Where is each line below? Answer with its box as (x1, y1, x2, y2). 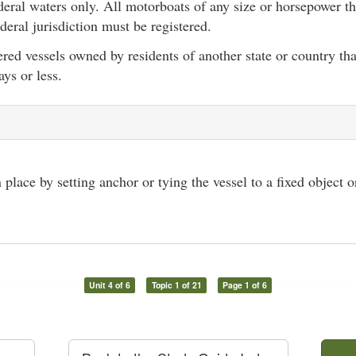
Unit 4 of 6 (88, 279, 130, 291)
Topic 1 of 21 (151, 279, 202, 291)
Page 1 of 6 (222, 279, 268, 291)
